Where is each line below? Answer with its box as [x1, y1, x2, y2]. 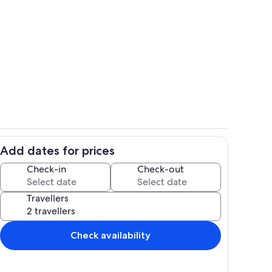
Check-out [137, 162, 184, 175]
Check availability [70, 229, 151, 241]
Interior [137, 151, 165, 161]
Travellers [27, 191, 69, 205]
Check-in [27, 162, 66, 175]
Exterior [137, 47, 166, 58]
